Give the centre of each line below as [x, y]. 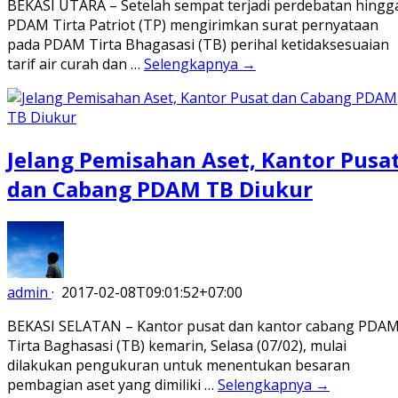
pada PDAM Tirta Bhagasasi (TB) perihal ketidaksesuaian [198, 45]
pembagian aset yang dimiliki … [112, 385]
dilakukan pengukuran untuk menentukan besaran [179, 366]
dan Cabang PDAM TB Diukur [160, 189]
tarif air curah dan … [76, 64]
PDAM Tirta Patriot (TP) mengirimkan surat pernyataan [193, 25]
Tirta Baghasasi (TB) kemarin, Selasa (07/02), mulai [177, 346]
